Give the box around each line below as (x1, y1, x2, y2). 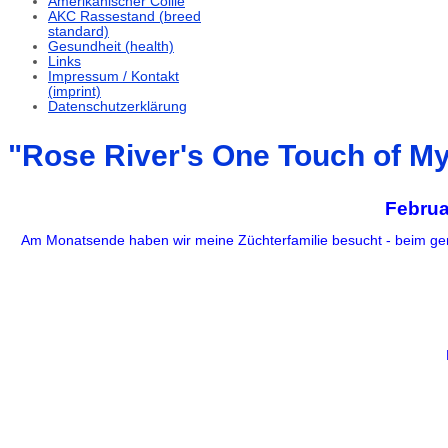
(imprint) (48, 84, 101, 100)
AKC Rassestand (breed (48, 9, 201, 25)
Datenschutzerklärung (48, 99, 187, 115)
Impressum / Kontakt (48, 69, 179, 85)
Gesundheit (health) (48, 39, 174, 55)
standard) (48, 24, 109, 40)
